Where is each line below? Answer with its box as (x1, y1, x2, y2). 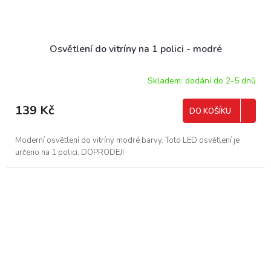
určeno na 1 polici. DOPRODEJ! (15, 146, 124, 158)
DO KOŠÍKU (189, 105, 231, 117)
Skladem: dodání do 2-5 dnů (148, 75, 256, 87)
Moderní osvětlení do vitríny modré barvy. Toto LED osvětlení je (15, 134, 240, 146)
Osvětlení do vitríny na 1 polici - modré (49, 42, 222, 56)
